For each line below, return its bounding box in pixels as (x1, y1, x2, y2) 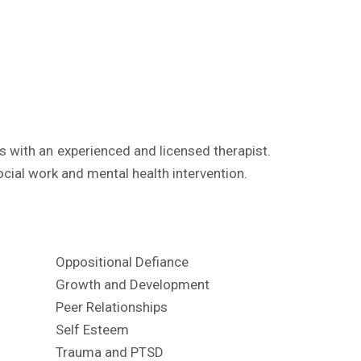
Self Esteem (55, 322, 129, 338)
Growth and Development (55, 276, 210, 293)
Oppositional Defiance (55, 254, 189, 270)
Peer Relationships (55, 299, 168, 315)
